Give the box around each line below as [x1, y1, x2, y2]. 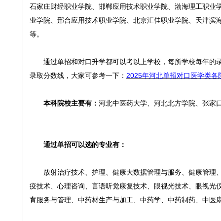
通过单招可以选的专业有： [43, 141, 126, 148]
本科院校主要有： [43, 99, 99, 107]
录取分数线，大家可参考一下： [29, 72, 126, 79]
